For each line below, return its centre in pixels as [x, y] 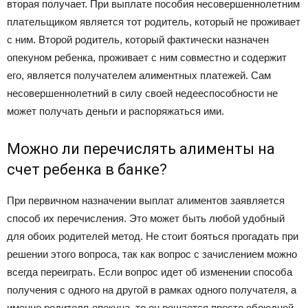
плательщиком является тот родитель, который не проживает [154, 22]
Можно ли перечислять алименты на [141, 149]
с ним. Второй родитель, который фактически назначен [138, 40]
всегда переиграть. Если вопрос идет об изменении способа [150, 272]
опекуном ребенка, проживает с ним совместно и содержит [147, 58]
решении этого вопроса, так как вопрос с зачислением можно [152, 254]
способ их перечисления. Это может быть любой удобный [146, 219]
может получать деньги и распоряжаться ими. [115, 111]
